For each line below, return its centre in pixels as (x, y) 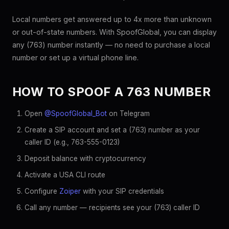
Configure (42, 191)
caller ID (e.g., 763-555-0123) (72, 142)
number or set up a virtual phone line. (75, 58)
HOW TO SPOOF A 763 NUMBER (111, 92)
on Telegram (128, 113)
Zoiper (70, 191)
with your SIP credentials (122, 191)
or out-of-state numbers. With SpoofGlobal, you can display (114, 32)
